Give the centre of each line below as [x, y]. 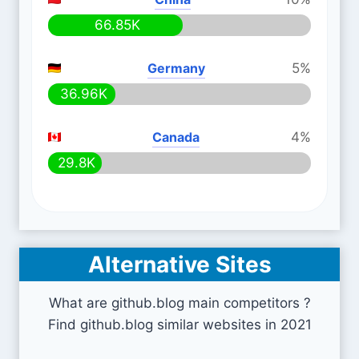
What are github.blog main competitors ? [179, 303]
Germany [176, 68]
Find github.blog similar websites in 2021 [179, 325]
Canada [176, 137]
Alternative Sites [179, 264]
